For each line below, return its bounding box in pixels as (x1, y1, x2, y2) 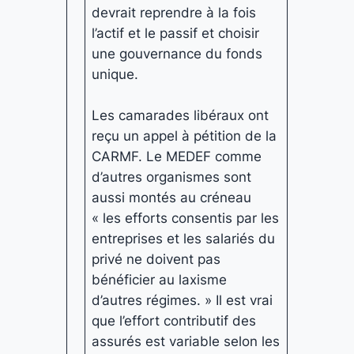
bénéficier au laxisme (92, 271, 228, 288)
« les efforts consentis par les (92, 209, 280, 226)
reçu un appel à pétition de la (92, 127, 277, 144)
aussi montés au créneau (92, 189, 252, 205)
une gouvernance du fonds (92, 45, 263, 62)
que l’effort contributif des (92, 312, 257, 329)
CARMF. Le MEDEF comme (92, 148, 262, 164)
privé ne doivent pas (92, 250, 221, 267)
